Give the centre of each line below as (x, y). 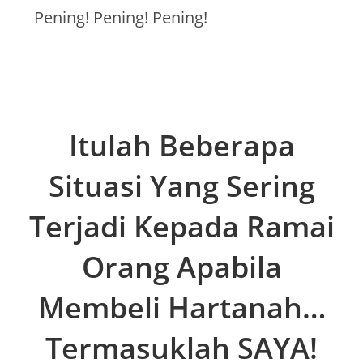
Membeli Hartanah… (181, 308)
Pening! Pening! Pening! (121, 18)
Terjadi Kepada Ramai (181, 227)
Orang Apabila (181, 267)
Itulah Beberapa (181, 146)
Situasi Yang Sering (181, 186)
